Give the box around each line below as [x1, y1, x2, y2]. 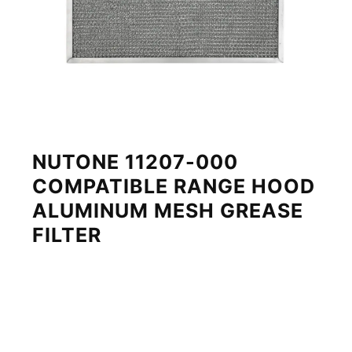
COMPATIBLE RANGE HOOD [32, 174, 316, 198]
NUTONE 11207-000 [32, 149, 239, 174]
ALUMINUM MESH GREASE [32, 198, 304, 222]
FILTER [32, 222, 102, 247]
